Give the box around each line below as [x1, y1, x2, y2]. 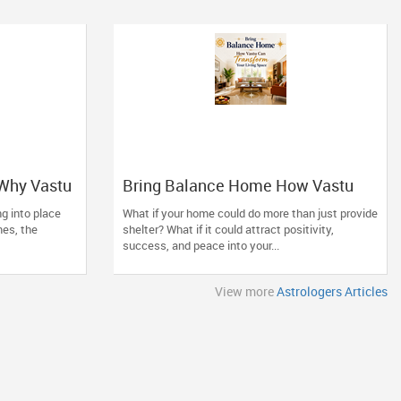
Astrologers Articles [277, 283, 388, 300]
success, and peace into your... [123, 237, 279, 253]
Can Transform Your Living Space [123, 192, 361, 214]
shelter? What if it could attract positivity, [123, 221, 334, 237]
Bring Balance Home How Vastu [123, 175, 354, 196]
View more [215, 283, 277, 300]
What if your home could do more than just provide [123, 205, 378, 221]
